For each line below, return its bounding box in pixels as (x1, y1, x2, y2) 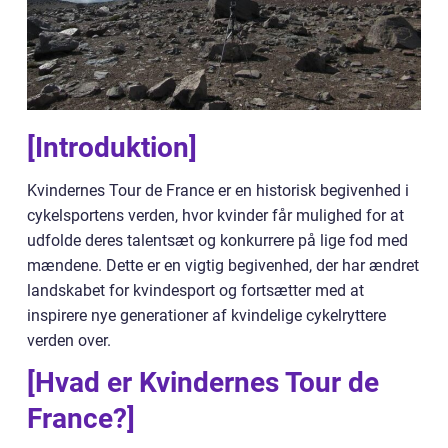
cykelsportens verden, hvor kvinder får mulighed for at (27, 206, 404, 225)
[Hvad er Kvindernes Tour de (27, 366, 379, 399)
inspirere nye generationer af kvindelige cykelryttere (27, 306, 386, 325)
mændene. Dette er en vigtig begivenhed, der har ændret (27, 256, 419, 275)
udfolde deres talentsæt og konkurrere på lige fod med (27, 231, 408, 250)
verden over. (27, 331, 111, 350)
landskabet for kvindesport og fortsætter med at (27, 281, 364, 300)
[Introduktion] (27, 131, 197, 164)
